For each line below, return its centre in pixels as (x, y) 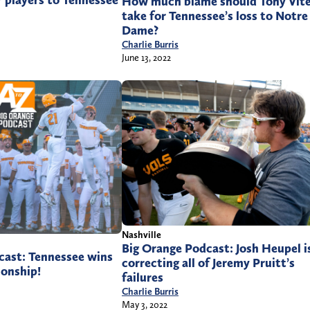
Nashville (142, 235)
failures (143, 278)
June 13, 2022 (146, 58)
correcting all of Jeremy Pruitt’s (208, 263)
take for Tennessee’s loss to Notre (215, 16)
